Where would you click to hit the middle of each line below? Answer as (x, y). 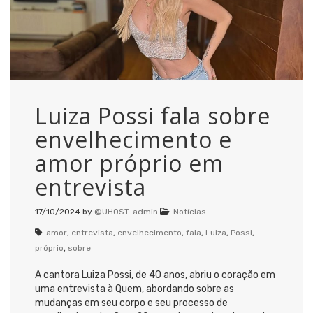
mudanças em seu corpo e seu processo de (131, 303)
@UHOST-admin (126, 211)
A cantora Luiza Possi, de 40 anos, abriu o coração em (155, 275)
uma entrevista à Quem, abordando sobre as (134, 289)
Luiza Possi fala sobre (153, 115)
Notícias (190, 211)
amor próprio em (129, 163)
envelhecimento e (133, 139)
